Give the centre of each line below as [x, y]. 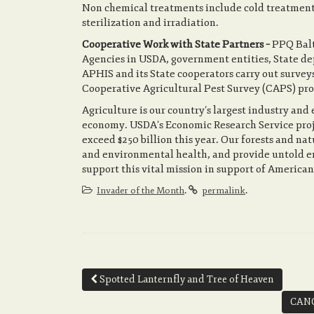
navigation [129, 299]
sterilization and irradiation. [150, 22]
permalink [224, 190]
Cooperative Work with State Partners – [177, 44]
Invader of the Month [141, 190]
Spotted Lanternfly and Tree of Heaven [186, 279]
